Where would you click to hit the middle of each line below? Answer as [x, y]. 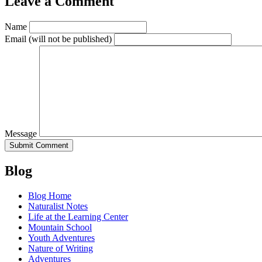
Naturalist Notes [58, 206]
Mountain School [60, 227]
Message [22, 134]
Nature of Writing [61, 249]
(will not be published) [70, 39]
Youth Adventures [61, 238]
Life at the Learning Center [78, 217]
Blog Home [50, 196]
